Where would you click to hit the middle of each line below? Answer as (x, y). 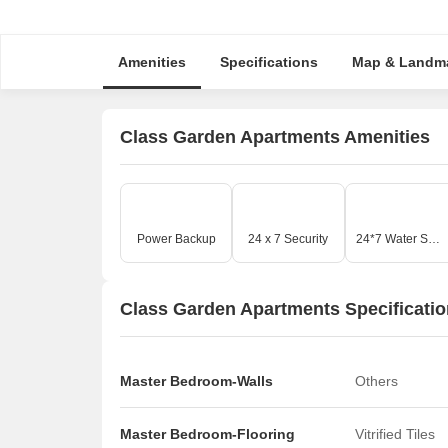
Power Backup (176, 239)
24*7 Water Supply (433, 239)
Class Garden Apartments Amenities (275, 136)
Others (376, 381)
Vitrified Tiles (395, 434)
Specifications (268, 62)
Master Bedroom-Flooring (207, 434)
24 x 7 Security (288, 239)
